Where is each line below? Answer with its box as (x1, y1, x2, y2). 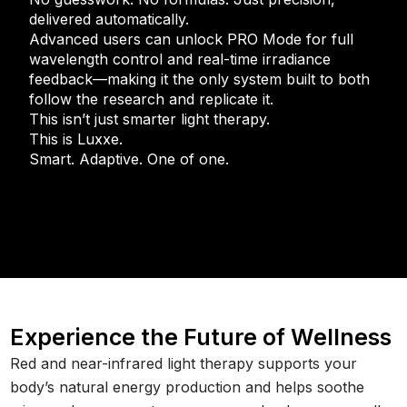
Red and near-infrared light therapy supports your (10, 353, 358, 372)
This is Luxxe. (29, 129, 124, 148)
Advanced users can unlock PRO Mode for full (29, 29, 354, 48)
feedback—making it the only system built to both (29, 69, 371, 88)
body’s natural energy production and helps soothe (10, 377, 365, 396)
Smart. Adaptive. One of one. (29, 149, 230, 168)
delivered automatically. (29, 9, 190, 28)
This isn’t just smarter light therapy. (29, 109, 271, 128)
